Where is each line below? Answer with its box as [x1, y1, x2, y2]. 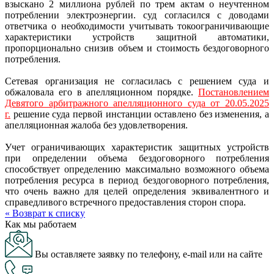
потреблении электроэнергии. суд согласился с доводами [5, 9, 269, 20]
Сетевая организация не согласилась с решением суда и [5, 75, 269, 86]
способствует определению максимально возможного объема [5, 163, 269, 174]
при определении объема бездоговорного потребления [5, 152, 269, 163]
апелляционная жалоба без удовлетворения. [5, 119, 188, 130]
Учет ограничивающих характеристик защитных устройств [5, 141, 269, 152]
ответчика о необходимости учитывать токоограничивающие [5, 20, 269, 31]
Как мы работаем [5, 218, 76, 229]
